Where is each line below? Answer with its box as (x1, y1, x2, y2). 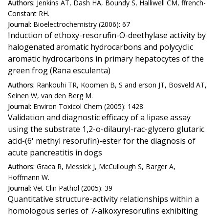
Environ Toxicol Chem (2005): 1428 (33, 101, 143, 111)
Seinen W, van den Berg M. (8, 90, 93, 100)
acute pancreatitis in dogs (8, 147, 102, 158)
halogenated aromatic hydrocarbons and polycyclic (8, 42, 193, 53)
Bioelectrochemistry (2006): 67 (33, 20, 130, 29)
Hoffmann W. (8, 173, 49, 182)
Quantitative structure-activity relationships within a (8, 194, 199, 205)
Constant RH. (8, 9, 49, 19)
